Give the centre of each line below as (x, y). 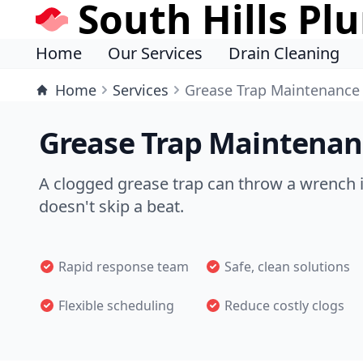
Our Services (155, 53)
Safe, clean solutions (288, 267)
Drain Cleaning (284, 53)
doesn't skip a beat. (111, 206)
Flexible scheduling (116, 305)
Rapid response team (124, 267)
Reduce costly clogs (285, 305)
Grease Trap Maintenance (272, 90)
